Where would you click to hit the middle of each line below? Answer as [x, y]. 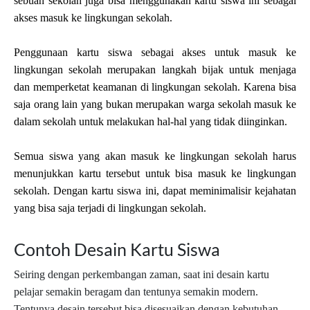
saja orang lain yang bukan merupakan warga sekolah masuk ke [155, 104]
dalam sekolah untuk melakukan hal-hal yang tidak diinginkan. [151, 122]
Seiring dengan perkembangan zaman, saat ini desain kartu [142, 275]
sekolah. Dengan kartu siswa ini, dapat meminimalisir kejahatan [155, 191]
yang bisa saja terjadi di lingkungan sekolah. [110, 208]
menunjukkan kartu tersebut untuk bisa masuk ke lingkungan [155, 174]
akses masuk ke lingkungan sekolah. [93, 18]
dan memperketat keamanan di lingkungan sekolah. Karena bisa [155, 87]
